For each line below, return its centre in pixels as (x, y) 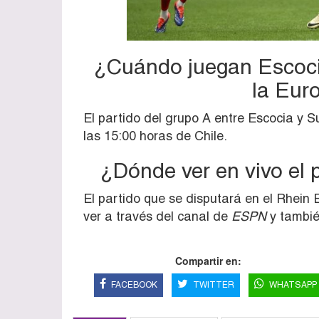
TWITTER (213, 284)
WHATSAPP (293, 284)
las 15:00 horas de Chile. (155, 135)
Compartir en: (208, 260)
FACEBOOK (134, 284)
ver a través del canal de (157, 216)
